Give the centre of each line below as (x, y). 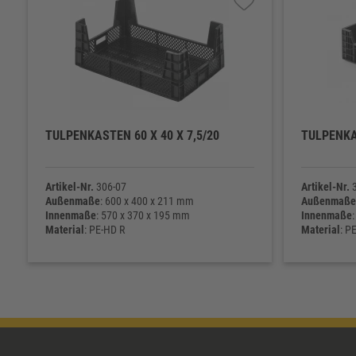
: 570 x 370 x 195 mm (143, 215)
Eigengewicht (75, 244)
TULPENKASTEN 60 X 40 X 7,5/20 (132, 135)
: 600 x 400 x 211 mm (147, 201)
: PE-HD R (104, 230)
